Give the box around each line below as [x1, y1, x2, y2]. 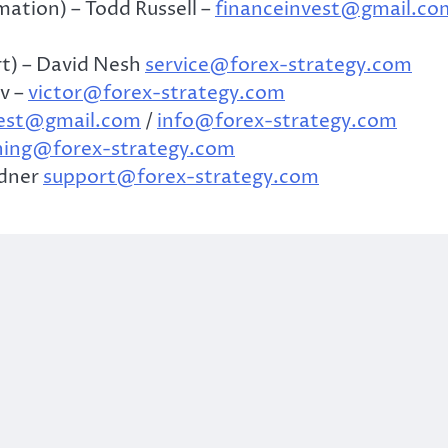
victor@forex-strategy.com [28, 80, 285, 107]
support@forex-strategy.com [43, 164, 319, 191]
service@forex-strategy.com [145, 52, 412, 79]
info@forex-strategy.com [157, 108, 397, 135]
